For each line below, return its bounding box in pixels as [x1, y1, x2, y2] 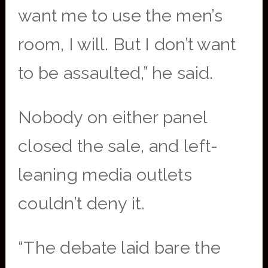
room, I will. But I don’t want [17, 34, 236, 54]
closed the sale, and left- [17, 136, 218, 156]
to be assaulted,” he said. [17, 63, 214, 83]
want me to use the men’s [17, 5, 223, 26]
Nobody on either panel [17, 107, 208, 127]
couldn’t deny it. [17, 193, 145, 214]
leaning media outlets [17, 165, 193, 185]
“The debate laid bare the [17, 237, 221, 258]
